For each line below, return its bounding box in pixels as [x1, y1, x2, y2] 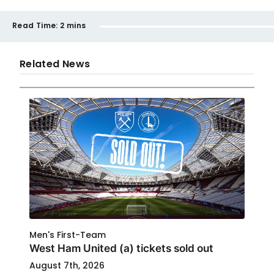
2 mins [60, 20, 86, 31]
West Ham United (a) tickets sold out [29, 242, 213, 254]
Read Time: [12, 20, 58, 31]
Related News [20, 57, 91, 71]
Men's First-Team [29, 229, 106, 241]
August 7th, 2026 [29, 259, 105, 272]
